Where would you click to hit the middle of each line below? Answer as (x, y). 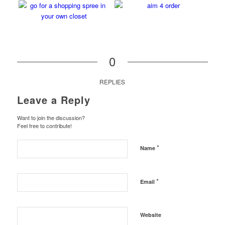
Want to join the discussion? (51, 117)
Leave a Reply (53, 99)
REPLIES (113, 81)
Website (150, 214)
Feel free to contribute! (44, 125)
